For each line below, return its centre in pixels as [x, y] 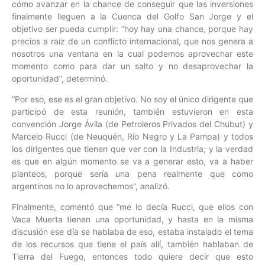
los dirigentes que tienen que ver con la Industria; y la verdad [132, 148]
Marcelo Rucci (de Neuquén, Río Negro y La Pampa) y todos [132, 136]
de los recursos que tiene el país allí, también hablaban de [132, 244]
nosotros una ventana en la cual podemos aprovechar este [132, 53]
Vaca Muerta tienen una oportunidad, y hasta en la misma [132, 219]
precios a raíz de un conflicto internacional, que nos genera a [132, 41]
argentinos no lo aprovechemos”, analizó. [91, 186]
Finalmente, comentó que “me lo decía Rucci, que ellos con [132, 207]
